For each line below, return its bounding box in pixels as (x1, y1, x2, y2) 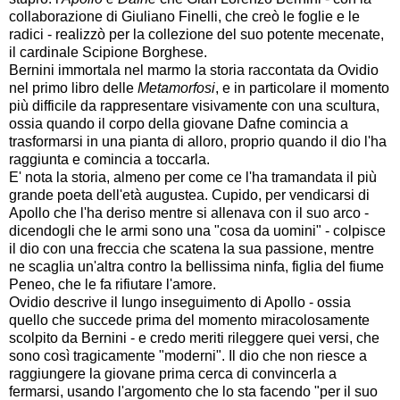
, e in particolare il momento (215, 79, 389, 96)
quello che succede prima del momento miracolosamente (9, 312, 370, 328)
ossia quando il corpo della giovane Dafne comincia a (9, 115, 348, 131)
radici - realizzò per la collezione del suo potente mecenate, (9, 26, 384, 42)
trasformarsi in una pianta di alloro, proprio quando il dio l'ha (9, 133, 387, 149)
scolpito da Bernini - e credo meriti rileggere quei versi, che (9, 329, 379, 346)
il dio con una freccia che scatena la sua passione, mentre (9, 240, 374, 256)
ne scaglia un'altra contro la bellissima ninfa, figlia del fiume (9, 258, 384, 274)
